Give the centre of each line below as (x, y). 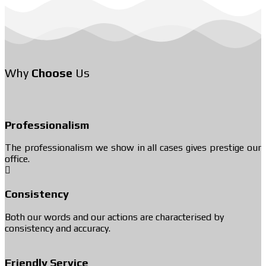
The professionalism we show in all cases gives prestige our (133, 148)
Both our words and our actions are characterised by (114, 217)
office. (17, 159)
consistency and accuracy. (58, 228)
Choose (52, 73)
